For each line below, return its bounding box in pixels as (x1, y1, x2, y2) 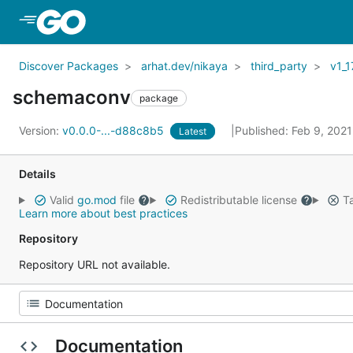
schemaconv (13, 86, 131, 109)
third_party (251, 59, 307, 72)
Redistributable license (176, 193, 300, 206)
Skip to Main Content (88, 13, 216, 29)
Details (19, 167, 56, 180)
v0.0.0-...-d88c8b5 (62, 124, 167, 137)
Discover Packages (19, 59, 118, 72)
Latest (179, 125, 206, 137)
